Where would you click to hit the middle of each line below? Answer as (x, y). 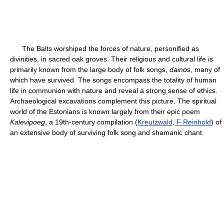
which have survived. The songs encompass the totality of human (113, 80)
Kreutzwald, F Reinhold (174, 122)
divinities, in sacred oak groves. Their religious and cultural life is (111, 59)
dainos (180, 69)
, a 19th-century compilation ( (91, 122)
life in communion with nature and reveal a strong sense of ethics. (114, 90)
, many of (205, 69)
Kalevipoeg (27, 122)
